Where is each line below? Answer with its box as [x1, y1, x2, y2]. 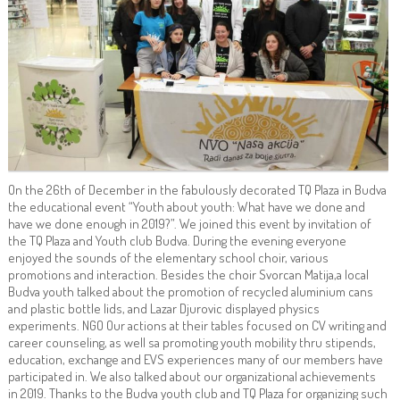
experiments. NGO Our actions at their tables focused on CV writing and [7, 317, 387, 335]
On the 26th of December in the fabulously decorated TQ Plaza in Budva [7, 181, 387, 199]
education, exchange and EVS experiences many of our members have [7, 351, 383, 369]
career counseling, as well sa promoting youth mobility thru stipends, [7, 334, 376, 352]
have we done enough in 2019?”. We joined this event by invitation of [7, 215, 371, 233]
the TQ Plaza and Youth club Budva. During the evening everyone [7, 232, 346, 250]
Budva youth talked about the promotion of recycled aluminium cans [7, 283, 373, 301]
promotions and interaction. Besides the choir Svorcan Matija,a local [7, 266, 369, 284]
